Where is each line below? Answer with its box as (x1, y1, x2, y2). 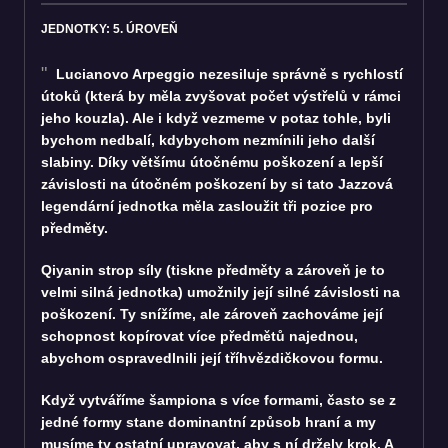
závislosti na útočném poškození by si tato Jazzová (41, 175, 393, 192)
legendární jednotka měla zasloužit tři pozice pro (41, 197, 373, 214)
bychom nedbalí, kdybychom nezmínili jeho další (41, 131, 375, 148)
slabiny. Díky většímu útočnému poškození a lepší (41, 153, 383, 170)
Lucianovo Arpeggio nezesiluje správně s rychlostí (52, 65, 403, 82)
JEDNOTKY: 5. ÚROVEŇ (41, 21, 178, 36)
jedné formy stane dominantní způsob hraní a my (41, 413, 376, 430)
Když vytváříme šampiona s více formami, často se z (41, 391, 396, 408)
